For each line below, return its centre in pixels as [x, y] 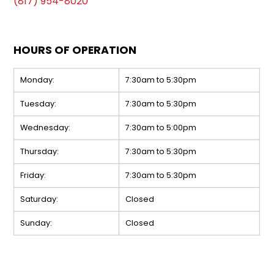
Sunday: [36, 223]
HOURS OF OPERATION [75, 50]
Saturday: [39, 199]
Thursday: [40, 152]
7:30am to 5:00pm [161, 128]
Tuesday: [39, 104]
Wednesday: [46, 128]
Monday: [38, 80]
